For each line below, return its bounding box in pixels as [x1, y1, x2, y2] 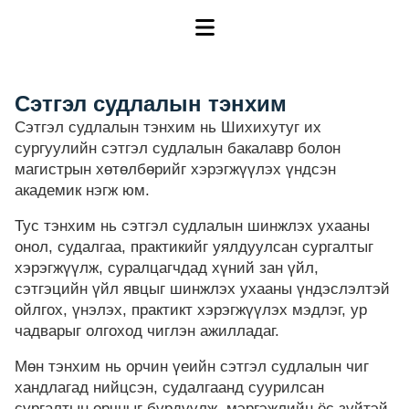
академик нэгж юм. [15, 181, 150, 199]
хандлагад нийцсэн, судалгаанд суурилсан [15, 378, 324, 396]
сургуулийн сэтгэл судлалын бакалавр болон [15, 139, 341, 157]
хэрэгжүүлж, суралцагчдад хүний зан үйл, [15, 258, 319, 277]
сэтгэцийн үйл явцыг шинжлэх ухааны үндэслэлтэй [15, 279, 390, 298]
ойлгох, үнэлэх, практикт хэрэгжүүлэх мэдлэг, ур [15, 300, 367, 319]
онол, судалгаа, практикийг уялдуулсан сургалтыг [15, 237, 373, 256]
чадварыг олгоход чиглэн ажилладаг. [15, 321, 279, 340]
